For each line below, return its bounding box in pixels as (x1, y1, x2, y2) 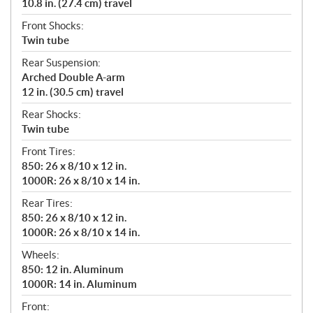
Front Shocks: (22, 20, 84, 32)
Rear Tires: (22, 197, 73, 210)
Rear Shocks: (22, 108, 81, 121)
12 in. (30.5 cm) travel (22, 86, 124, 99)
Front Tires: (22, 145, 75, 158)
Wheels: (22, 249, 59, 261)
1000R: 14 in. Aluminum (22, 278, 137, 291)
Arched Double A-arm (22, 71, 125, 84)
